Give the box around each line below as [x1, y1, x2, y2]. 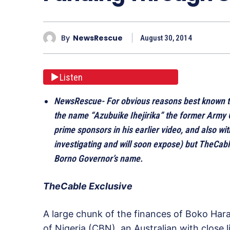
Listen [60, 71, 83, 83]
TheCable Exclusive [43, 181, 132, 192]
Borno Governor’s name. [54, 153, 143, 164]
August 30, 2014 [140, 33, 192, 43]
